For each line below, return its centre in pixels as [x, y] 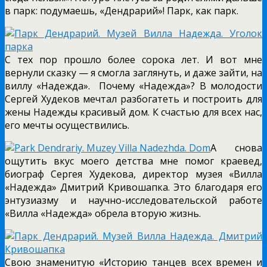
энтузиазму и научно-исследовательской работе [133, 200]
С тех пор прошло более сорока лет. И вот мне [133, 59]
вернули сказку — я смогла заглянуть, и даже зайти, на [133, 72]
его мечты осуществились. [67, 125]
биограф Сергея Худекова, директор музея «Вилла [133, 174]
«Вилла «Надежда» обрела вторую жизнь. [103, 213]
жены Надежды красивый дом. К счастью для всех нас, [133, 112]
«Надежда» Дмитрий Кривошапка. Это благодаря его [133, 187]
